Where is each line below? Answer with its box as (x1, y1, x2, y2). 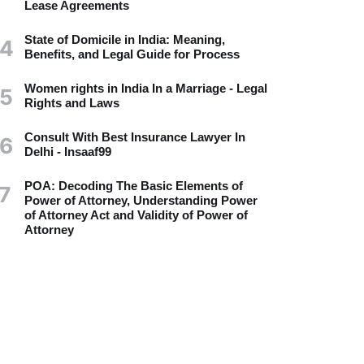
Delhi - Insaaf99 (24, 145, 111, 159)
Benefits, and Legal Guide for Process (24, 47, 240, 62)
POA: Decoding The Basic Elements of (24, 179, 243, 193)
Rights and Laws (24, 96, 119, 110)
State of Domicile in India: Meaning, (24, 32, 225, 47)
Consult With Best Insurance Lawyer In (24, 130, 245, 145)
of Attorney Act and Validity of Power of (24, 208, 248, 223)
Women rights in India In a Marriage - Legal (24, 81, 267, 96)
